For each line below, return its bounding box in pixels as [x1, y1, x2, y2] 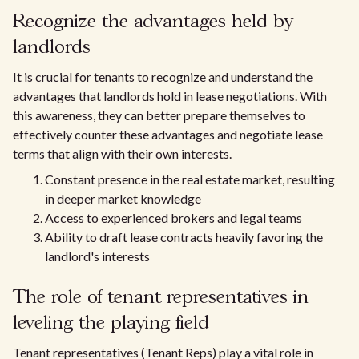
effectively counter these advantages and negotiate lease [13, 127, 323, 142]
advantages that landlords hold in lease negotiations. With [13, 88, 327, 103]
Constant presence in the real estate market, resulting [45, 171, 335, 187]
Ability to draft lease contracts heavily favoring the [45, 229, 323, 244]
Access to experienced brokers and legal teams [45, 210, 302, 225]
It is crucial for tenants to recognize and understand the [13, 69, 313, 84]
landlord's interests [45, 248, 150, 264]
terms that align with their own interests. [13, 146, 232, 161]
